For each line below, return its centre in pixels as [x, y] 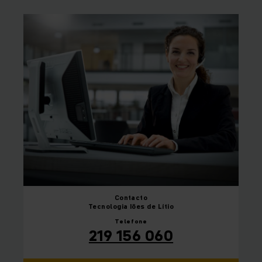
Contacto [131, 198]
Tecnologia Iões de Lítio [131, 206]
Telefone [131, 221]
